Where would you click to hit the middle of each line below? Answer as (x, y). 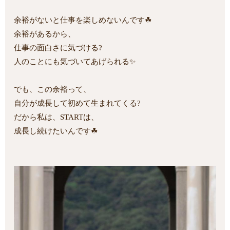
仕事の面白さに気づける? (58, 48)
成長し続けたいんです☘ (56, 131)
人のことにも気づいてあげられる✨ (75, 62)
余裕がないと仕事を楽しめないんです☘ (83, 20)
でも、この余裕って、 (53, 90)
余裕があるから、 (45, 34)
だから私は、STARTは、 (56, 117)
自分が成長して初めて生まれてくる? (78, 103)
